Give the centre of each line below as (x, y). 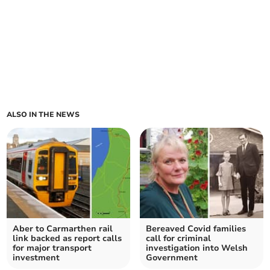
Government (172, 258)
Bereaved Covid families (196, 229)
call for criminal (178, 239)
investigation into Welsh (197, 248)
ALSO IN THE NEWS (43, 115)
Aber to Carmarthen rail (63, 229)
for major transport (52, 248)
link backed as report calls (67, 239)
